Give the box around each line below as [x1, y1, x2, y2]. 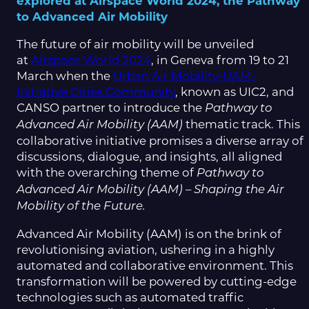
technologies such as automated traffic [17, 290, 243, 304]
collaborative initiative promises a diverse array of [17, 134, 303, 148]
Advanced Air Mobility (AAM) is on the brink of [17, 226, 281, 241]
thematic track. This [183, 117, 300, 132]
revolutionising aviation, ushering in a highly [17, 242, 275, 257]
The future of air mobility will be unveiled [17, 37, 254, 52]
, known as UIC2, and [175, 85, 294, 99]
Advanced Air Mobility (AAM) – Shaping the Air [17, 184, 284, 197]
